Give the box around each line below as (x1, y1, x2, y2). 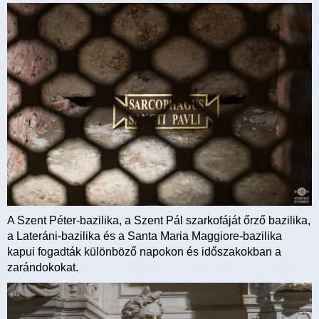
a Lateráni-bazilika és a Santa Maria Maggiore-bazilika (7, 230, 282, 243)
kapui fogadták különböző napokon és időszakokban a (7, 246, 281, 258)
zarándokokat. (7, 261, 78, 274)
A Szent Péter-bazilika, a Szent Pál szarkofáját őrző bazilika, (7, 214, 310, 227)
